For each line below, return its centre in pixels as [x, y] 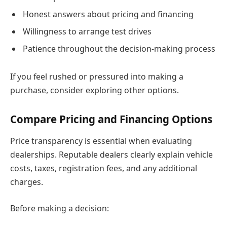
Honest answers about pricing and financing [108, 14]
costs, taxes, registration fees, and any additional [104, 168]
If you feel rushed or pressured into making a [97, 77]
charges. [27, 182]
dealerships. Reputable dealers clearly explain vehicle [111, 155]
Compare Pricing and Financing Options [111, 119]
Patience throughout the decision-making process [119, 48]
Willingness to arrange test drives [87, 31]
